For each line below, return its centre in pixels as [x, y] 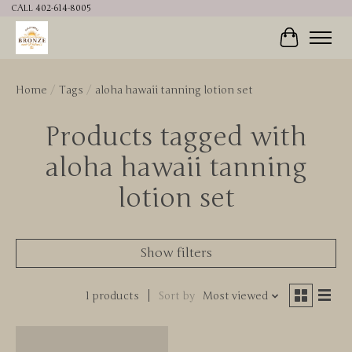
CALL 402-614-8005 [50, 9]
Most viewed [235, 296]
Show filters [176, 253]
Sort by [176, 296]
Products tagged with [176, 137]
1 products [112, 296]
